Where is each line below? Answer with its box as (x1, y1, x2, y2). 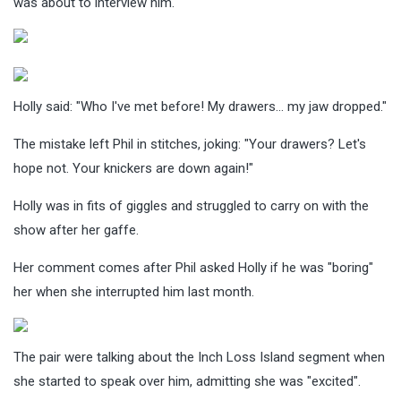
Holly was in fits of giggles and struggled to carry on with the (13, 197, 369, 214)
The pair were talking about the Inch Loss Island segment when (13, 348, 385, 365)
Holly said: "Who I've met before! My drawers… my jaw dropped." (13, 98, 387, 115)
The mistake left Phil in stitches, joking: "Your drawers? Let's (13, 135, 366, 152)
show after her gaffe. (13, 221, 139, 238)
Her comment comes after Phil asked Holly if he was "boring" (13, 259, 373, 276)
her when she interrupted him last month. (13, 283, 254, 300)
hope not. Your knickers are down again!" (13, 159, 253, 176)
